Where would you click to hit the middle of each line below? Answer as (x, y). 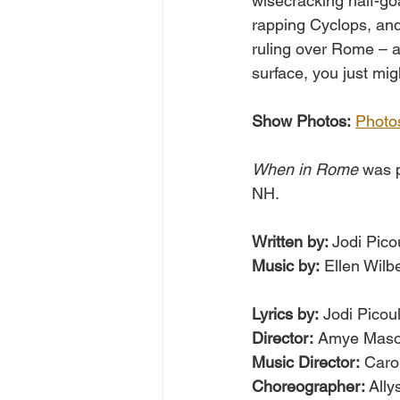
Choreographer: (310, 387)
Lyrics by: (285, 314)
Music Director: (306, 362)
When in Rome (305, 170)
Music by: (286, 266)
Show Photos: (301, 121)
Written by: (292, 242)
